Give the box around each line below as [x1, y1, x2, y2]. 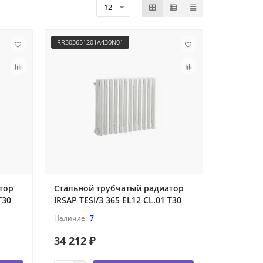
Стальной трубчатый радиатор [53, 183, 184, 194]
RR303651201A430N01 [56, 38, 123, 47]
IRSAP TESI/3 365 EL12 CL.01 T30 [53, 194, 181, 206]
